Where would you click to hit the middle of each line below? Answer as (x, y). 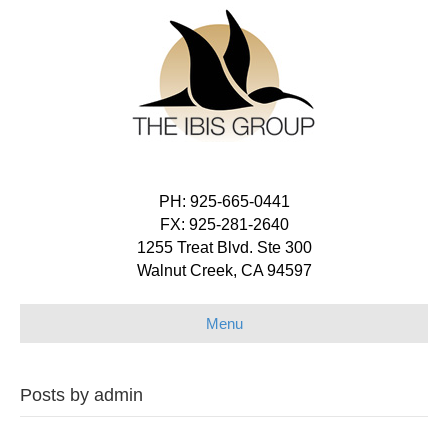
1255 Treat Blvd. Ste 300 (224, 247)
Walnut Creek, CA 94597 (224, 270)
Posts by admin (81, 395)
